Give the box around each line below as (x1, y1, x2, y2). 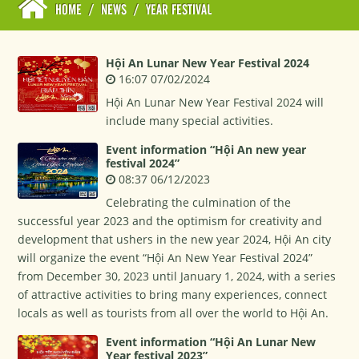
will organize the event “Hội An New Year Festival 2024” (18, 250, 313, 265)
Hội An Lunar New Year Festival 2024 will (106, 95, 325, 110)
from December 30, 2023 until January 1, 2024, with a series (18, 268, 337, 284)
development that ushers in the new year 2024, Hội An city (18, 232, 332, 247)
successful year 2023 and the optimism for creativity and (18, 213, 323, 228)
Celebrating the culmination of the (106, 195, 292, 210)
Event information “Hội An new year (106, 142, 307, 157)
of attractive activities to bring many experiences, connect (18, 287, 328, 302)
